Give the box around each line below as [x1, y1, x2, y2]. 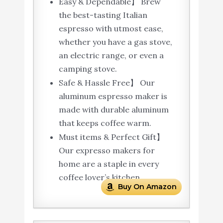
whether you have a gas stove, [58, 36, 172, 47]
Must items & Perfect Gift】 [58, 131, 164, 142]
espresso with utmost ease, [58, 23, 163, 33]
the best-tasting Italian [58, 9, 147, 20]
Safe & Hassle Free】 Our [58, 77, 155, 88]
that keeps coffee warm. [58, 117, 151, 128]
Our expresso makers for [58, 145, 155, 155]
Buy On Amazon [118, 182, 177, 191]
